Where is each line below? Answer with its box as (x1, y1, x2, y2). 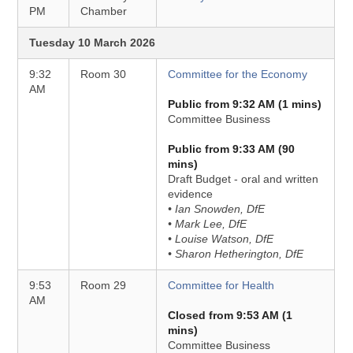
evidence (168, 188, 214, 200)
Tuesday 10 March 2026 (29, 36, 156, 49)
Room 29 (80, 279, 127, 292)
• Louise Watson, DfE (168, 232, 274, 245)
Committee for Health (168, 279, 275, 292)
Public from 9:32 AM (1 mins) (168, 98, 322, 110)
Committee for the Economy (168, 68, 308, 80)
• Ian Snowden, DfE (168, 203, 266, 215)
